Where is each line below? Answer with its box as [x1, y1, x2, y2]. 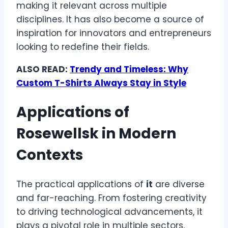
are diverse [153, 178, 205, 190]
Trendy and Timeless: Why [70, 63, 188, 75]
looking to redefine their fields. [16, 40, 149, 53]
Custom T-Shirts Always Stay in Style [16, 76, 186, 89]
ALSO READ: [16, 63, 70, 75]
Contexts [16, 145, 83, 165]
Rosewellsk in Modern [16, 123, 176, 144]
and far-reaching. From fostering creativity [16, 191, 207, 204]
